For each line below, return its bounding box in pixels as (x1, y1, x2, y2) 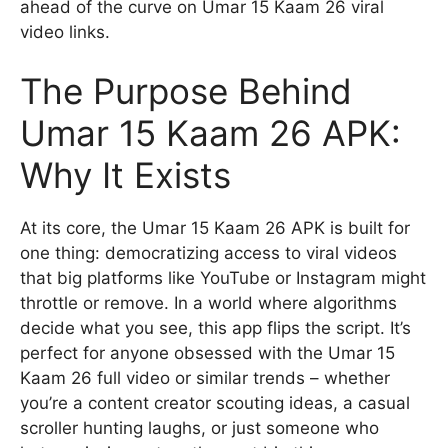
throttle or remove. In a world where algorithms (20, 293, 397, 313)
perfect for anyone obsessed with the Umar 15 (20, 343, 395, 363)
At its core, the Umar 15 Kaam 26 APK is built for (20, 218, 410, 238)
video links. (20, 21, 110, 42)
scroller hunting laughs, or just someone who (20, 418, 379, 438)
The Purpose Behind (20, 70, 352, 112)
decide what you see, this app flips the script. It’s (20, 318, 411, 338)
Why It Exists (20, 154, 231, 196)
